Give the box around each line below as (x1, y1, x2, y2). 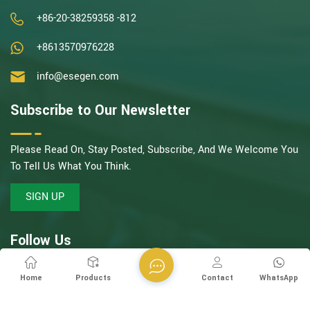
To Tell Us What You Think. (10, 158, 131, 174)
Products (75, 273, 111, 284)
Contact (201, 273, 233, 284)
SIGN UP (26, 189, 64, 204)
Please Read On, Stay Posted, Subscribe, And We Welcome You (10, 142, 298, 157)
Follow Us (10, 230, 71, 251)
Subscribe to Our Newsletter (10, 100, 190, 121)
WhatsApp (259, 273, 299, 284)
